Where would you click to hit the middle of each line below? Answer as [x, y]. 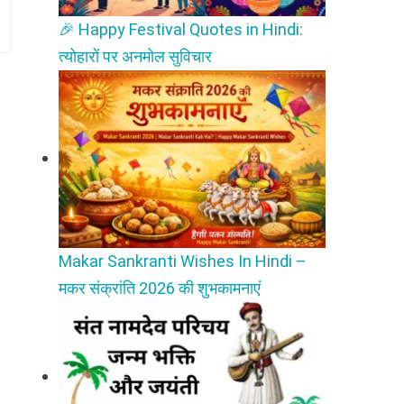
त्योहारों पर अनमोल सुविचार [136, 57]
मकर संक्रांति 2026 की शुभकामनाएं [160, 289]
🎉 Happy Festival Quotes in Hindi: [181, 30]
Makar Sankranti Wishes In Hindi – [183, 262]
